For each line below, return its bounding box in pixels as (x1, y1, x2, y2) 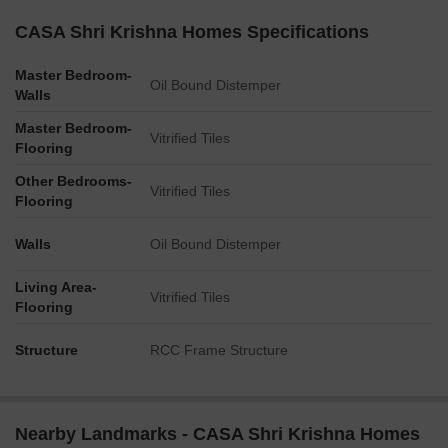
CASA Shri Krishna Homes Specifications (15, 22, 369, 42)
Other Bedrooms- (15, 173, 132, 189)
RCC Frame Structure (150, 342, 288, 358)
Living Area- (15, 279, 97, 295)
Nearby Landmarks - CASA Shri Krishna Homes (15, 424, 420, 444)
